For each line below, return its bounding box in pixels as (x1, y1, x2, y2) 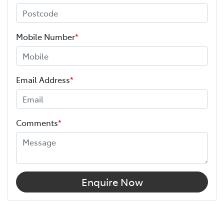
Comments (16, 116, 58, 128)
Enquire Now (81, 174, 143, 188)
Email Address (16, 73, 70, 85)
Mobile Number (16, 30, 75, 42)
